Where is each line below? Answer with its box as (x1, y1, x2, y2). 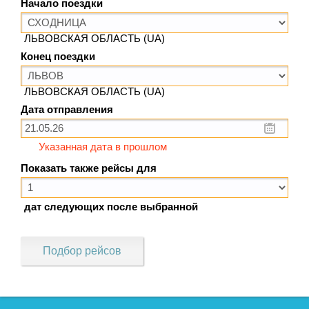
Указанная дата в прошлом (39, 141, 167, 152)
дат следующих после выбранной (24, 201, 198, 212)
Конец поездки (21, 50, 95, 62)
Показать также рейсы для (21, 162, 157, 174)
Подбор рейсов (43, 244, 121, 257)
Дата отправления (21, 103, 113, 115)
